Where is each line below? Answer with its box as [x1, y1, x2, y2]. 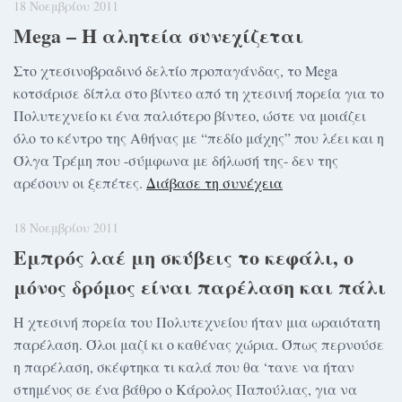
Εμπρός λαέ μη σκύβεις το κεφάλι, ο [13, 242, 354, 273]
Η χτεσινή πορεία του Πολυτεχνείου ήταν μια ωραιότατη [13, 312, 380, 332]
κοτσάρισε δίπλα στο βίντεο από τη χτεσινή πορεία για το [13, 83, 384, 103]
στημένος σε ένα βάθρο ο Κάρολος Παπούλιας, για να [13, 380, 357, 399]
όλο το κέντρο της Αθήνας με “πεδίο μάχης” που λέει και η [13, 128, 384, 148]
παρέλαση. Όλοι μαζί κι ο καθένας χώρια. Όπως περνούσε [13, 335, 384, 354]
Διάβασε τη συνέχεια [146, 173, 283, 193]
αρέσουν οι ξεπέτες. [13, 173, 146, 193]
